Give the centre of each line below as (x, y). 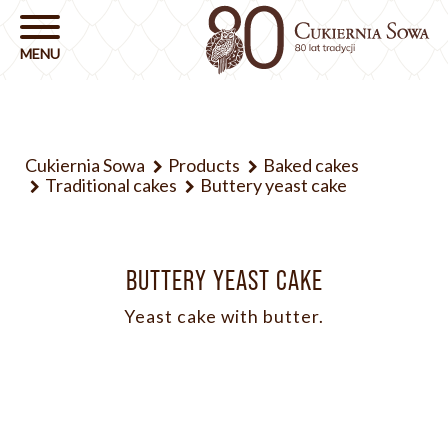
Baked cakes (311, 165)
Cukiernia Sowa (85, 165)
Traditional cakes (111, 185)
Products (204, 165)
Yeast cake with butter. (224, 316)
